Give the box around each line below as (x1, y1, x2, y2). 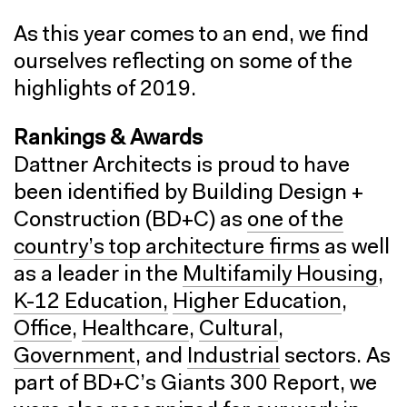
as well (320, 236, 390, 259)
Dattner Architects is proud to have (14, 154, 350, 177)
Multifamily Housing (183, 263, 378, 286)
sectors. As (280, 345, 391, 368)
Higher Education (173, 291, 342, 313)
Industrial (187, 345, 280, 368)
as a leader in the (14, 263, 183, 286)
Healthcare (82, 318, 189, 341)
